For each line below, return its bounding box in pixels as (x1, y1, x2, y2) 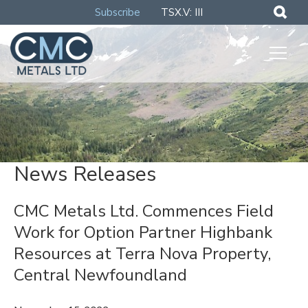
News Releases (14, 160, 156, 188)
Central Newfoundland (14, 264, 187, 286)
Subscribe (94, 5, 140, 19)
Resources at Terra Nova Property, (14, 243, 271, 265)
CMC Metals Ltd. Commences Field (14, 200, 274, 222)
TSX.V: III (160, 5, 203, 19)
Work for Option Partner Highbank (14, 221, 272, 243)
